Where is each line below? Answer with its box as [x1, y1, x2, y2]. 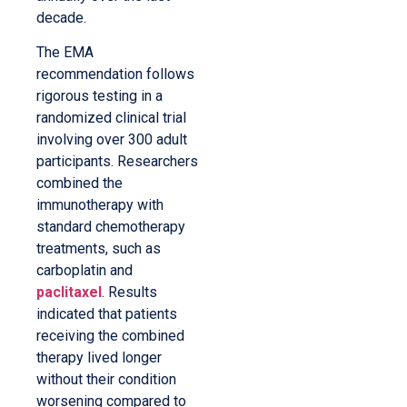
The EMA [36, 44, 94, 62]
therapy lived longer [36, 349, 162, 367]
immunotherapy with [36, 196, 164, 214]
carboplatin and [36, 262, 133, 280]
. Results [102, 283, 157, 302]
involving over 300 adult [36, 131, 187, 149]
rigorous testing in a [36, 87, 163, 105]
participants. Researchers [36, 153, 198, 171]
